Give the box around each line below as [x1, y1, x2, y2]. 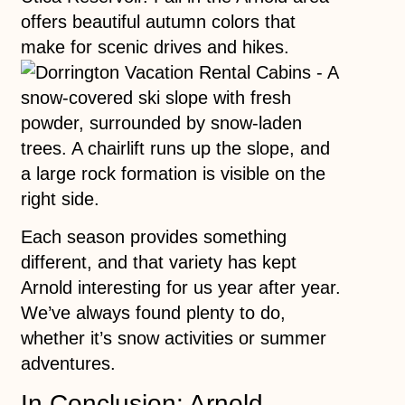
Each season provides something [20, 227, 287, 248]
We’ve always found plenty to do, [20, 303, 286, 324]
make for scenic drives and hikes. [20, 36, 289, 57]
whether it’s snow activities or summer [20, 328, 326, 349]
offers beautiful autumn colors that [20, 11, 296, 32]
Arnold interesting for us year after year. [20, 278, 341, 298]
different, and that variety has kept [20, 252, 297, 273]
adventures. [20, 353, 116, 374]
